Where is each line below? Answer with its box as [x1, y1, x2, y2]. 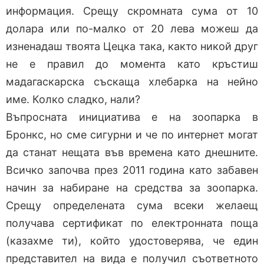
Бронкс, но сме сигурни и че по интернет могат [6, 128, 258, 141]
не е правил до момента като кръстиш [6, 57, 258, 70]
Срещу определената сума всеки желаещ [6, 199, 258, 212]
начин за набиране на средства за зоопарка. [6, 181, 258, 194]
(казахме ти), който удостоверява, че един [6, 234, 258, 247]
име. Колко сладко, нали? [6, 93, 140, 105]
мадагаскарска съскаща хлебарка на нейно [6, 75, 258, 88]
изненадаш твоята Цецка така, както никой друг [6, 39, 258, 52]
